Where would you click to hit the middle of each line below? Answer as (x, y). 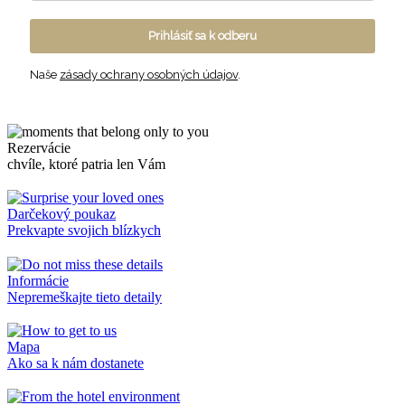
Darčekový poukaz (61, 214)
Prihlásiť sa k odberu (202, 36)
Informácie (38, 280)
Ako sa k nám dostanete (75, 363)
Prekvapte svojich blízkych (84, 231)
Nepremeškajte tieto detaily (85, 297)
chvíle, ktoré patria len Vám (86, 165)
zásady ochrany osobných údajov (149, 75)
